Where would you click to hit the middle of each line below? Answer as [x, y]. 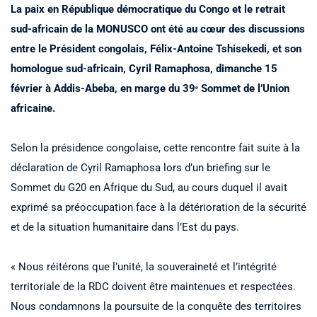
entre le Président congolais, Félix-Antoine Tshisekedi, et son [156, 48]
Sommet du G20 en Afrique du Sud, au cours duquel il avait [149, 187]
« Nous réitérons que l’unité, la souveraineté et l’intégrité [144, 266]
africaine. [33, 108]
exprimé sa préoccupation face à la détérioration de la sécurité [158, 207]
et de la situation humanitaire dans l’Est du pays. [125, 227]
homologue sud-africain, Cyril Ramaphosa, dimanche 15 [144, 68]
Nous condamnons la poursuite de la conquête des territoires [156, 306]
